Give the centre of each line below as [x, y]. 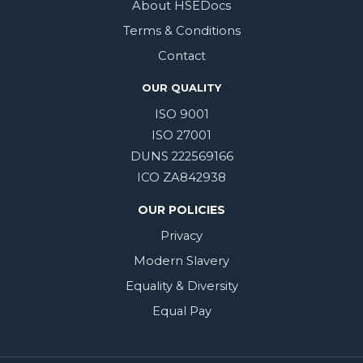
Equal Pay [181, 311]
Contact [181, 56]
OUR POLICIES [181, 210]
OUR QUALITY [181, 88]
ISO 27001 [181, 135]
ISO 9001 [181, 114]
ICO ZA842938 [181, 177]
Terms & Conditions [181, 31]
